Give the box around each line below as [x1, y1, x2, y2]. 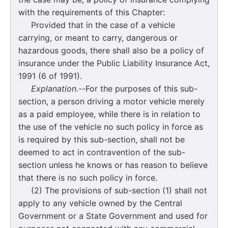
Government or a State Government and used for [18, 210, 208, 221]
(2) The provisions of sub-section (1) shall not [18, 185, 207, 195]
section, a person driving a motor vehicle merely [18, 96, 205, 106]
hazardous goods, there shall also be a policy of [18, 45, 204, 55]
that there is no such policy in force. [18, 172, 157, 183]
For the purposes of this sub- [85, 83, 197, 94]
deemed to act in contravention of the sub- [18, 147, 185, 157]
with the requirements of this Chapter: [18, 7, 165, 17]
